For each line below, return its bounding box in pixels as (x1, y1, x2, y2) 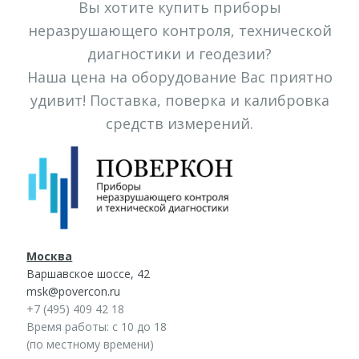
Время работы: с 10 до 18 (26, 318, 167, 334)
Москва (26, 248, 73, 264)
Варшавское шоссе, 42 (26, 265, 151, 281)
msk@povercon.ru (26, 283, 121, 299)
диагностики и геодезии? (87, 44, 272, 64)
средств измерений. (106, 114, 253, 134)
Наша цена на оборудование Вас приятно (26, 67, 333, 87)
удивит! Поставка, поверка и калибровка (30, 91, 329, 111)
